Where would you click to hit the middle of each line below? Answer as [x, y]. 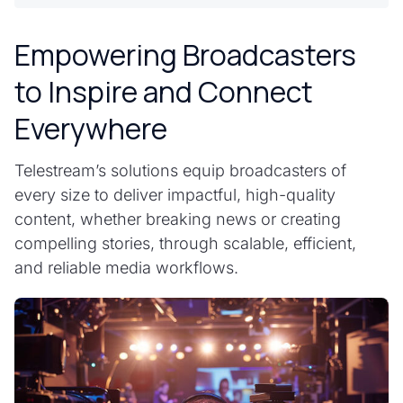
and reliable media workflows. [126, 268]
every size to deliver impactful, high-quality [175, 195]
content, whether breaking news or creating [178, 219]
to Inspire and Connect [164, 92]
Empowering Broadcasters [185, 55]
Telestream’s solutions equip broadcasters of [180, 171]
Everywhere [91, 129]
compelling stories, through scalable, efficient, [185, 244]
